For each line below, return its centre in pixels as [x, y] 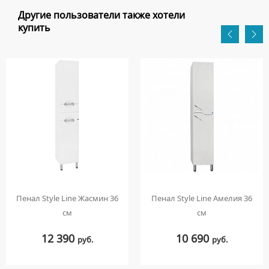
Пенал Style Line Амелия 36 [202, 198]
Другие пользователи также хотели [101, 15]
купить [34, 28]
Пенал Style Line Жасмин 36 [67, 198]
